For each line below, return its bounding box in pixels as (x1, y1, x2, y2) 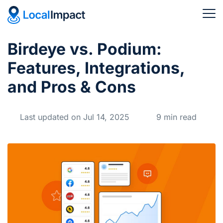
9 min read (154, 112, 197, 122)
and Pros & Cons (7, 77, 136, 97)
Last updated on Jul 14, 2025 (17, 112, 132, 122)
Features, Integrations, (7, 58, 185, 78)
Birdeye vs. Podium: (7, 39, 162, 59)
